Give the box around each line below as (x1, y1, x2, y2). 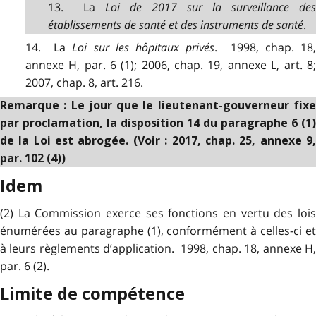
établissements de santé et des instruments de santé (47, 17, 303, 33)
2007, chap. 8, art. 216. (25, 75, 143, 91)
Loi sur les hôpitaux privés (72, 39, 215, 56)
